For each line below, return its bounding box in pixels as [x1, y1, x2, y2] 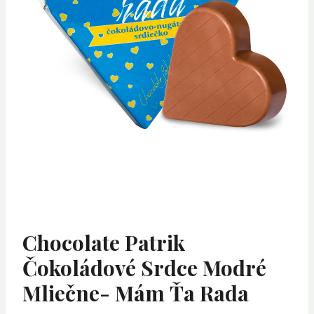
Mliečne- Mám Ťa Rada [22, 279, 249, 308]
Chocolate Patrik [22, 228, 185, 257]
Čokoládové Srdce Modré [22, 254, 266, 282]
